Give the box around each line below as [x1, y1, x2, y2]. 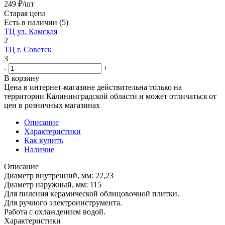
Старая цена [4, 9, 46, 18]
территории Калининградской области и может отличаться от [4, 91, 216, 100]
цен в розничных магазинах [4, 100, 102, 109]
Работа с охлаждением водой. [4, 207, 105, 216]
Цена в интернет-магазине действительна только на [4, 82, 182, 91]
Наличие [24, 145, 54, 154]
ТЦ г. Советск [4, 45, 52, 54]
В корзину [4, 73, 39, 82]
